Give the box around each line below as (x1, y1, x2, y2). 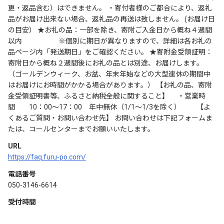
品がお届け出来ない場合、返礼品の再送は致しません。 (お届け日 (8, 15, 215, 23)
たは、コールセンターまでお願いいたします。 (8, 125, 154, 133)
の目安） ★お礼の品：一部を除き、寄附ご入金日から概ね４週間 (8, 26, 212, 34)
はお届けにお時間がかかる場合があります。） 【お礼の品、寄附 (8, 81, 212, 89)
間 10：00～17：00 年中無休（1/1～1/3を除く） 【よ (8, 103, 210, 111)
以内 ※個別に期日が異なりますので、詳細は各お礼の (8, 37, 212, 45)
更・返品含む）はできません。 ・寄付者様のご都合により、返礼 (8, 4, 212, 12)
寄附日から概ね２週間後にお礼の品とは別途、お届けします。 (8, 59, 203, 67)
